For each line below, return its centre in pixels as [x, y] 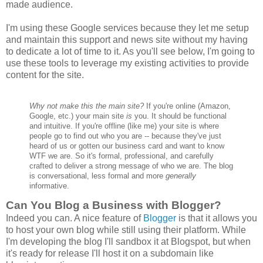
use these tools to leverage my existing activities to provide [127, 63]
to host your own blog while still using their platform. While [126, 230]
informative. [49, 186]
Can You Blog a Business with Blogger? [114, 205]
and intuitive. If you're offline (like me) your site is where [124, 126]
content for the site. [45, 75]
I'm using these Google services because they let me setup [127, 28]
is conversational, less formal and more [97, 176]
